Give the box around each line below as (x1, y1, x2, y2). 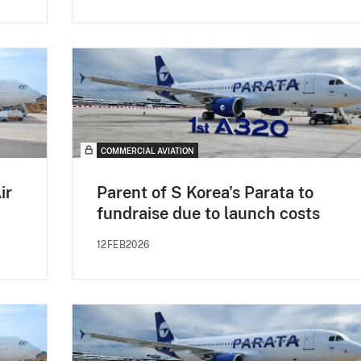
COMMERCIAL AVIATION (101, 146, 194, 156)
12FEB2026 (97, 239, 150, 251)
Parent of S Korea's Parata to (97, 183, 313, 203)
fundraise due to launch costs (97, 204, 320, 224)
